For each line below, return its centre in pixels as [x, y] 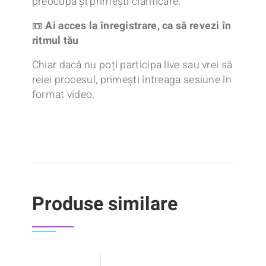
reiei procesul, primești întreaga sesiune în [132, 80]
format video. [63, 95]
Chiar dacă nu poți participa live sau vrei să [132, 65]
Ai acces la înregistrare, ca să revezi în [138, 26]
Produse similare [104, 204]
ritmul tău [55, 41]
